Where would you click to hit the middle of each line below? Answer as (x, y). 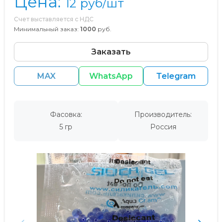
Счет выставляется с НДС (54, 19)
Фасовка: (66, 114)
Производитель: (163, 114)
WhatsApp (111, 76)
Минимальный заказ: (46, 29)
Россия (163, 127)
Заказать (111, 52)
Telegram (176, 76)
